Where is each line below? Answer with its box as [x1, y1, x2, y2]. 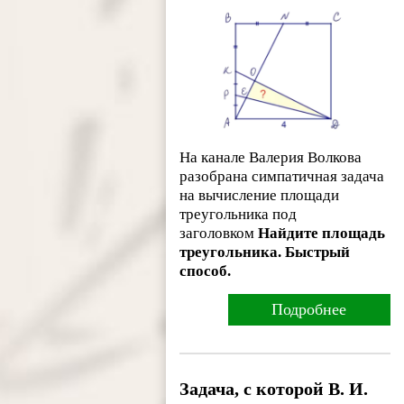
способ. [179, 262, 232, 280]
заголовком [179, 225, 259, 243]
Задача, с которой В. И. [179, 379, 369, 399]
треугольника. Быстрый [179, 243, 351, 262]
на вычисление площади [179, 187, 340, 205]
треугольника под [179, 206, 298, 224]
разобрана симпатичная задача [179, 168, 385, 186]
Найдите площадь [258, 225, 386, 243]
